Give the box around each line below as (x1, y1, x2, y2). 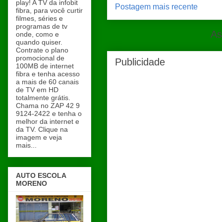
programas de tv (16, 22, 67, 30)
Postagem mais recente (115, 2, 198, 11)
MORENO (16, 179, 47, 188)
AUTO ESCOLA (16, 171, 66, 180)
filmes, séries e (16, 14, 63, 22)
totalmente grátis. (16, 93, 70, 102)
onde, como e (16, 30, 59, 38)
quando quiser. (16, 38, 62, 46)
